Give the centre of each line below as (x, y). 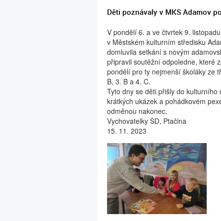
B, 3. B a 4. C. (129, 81)
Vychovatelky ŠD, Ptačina (147, 121)
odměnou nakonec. (137, 111)
